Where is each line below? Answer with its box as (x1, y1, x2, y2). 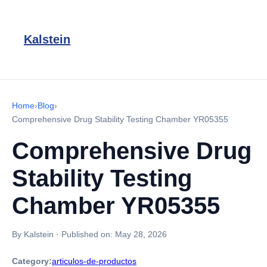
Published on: (61, 229, 115, 239)
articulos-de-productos (52, 256, 136, 266)
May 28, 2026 (115, 229, 167, 239)
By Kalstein (12, 229, 54, 239)
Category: (12, 256, 52, 266)
